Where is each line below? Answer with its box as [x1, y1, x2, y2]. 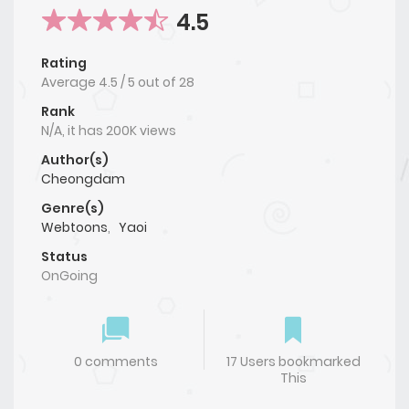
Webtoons [41, 218, 108, 237]
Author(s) [41, 151, 109, 170]
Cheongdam [41, 170, 125, 189]
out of [138, 73, 179, 92]
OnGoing [41, 267, 98, 286]
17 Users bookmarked [225, 352, 361, 372]
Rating [41, 54, 87, 73]
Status [41, 247, 88, 267]
